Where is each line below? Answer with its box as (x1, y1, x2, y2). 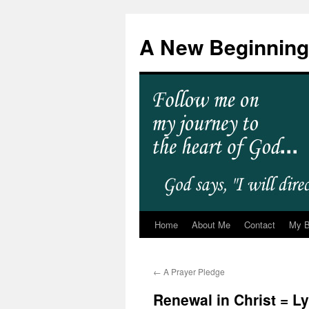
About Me (192, 218, 230, 231)
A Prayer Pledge (161, 266, 225, 277)
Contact (244, 218, 275, 231)
